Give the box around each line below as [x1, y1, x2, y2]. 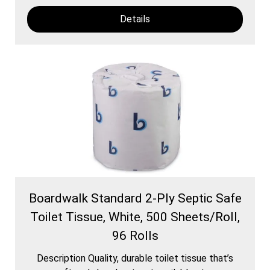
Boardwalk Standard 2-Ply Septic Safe [28, 190, 242, 206]
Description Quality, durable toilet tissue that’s [37, 252, 233, 264]
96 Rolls [111, 228, 159, 243]
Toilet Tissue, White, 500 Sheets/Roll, [30, 209, 240, 224]
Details [120, 13, 150, 25]
